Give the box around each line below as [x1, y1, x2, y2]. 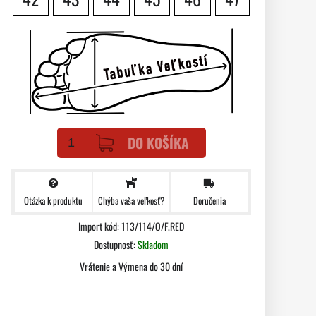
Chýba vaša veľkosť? [98, 194, 164, 207]
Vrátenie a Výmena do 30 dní [80, 259, 183, 274]
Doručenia [193, 193, 226, 207]
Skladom [138, 237, 169, 252]
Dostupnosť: [94, 237, 138, 252]
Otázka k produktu [23, 193, 83, 207]
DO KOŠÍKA [127, 133, 189, 153]
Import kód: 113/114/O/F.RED [78, 219, 184, 233]
